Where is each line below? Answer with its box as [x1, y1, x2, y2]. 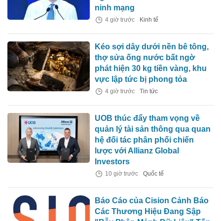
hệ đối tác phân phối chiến [95, 136, 194, 145]
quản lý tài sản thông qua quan [95, 125, 211, 134]
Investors [95, 157, 130, 166]
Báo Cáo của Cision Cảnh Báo [95, 196, 209, 205]
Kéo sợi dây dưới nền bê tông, [95, 42, 209, 51]
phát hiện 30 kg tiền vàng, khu [95, 64, 207, 73]
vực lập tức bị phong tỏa [95, 75, 187, 84]
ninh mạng [95, 3, 135, 12]
